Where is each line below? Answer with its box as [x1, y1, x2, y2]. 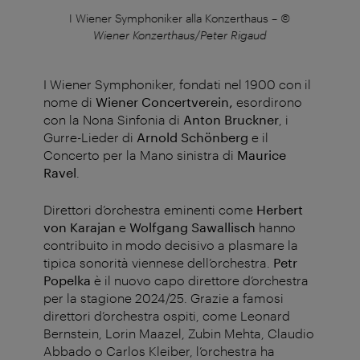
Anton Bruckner [183, 112, 279, 128]
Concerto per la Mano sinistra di [43, 147, 237, 163]
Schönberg [181, 129, 248, 145]
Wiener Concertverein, [96, 94, 233, 110]
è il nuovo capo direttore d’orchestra [91, 272, 309, 288]
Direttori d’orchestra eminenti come [43, 202, 256, 218]
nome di [43, 94, 96, 110]
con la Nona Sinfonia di [43, 112, 183, 128]
